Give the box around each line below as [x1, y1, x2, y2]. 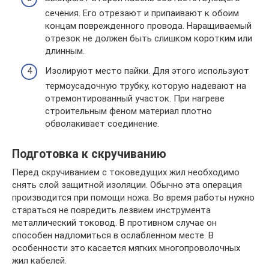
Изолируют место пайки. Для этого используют [45, 65, 249, 76]
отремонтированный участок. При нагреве [45, 93, 225, 104]
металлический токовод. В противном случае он [12, 217, 217, 228]
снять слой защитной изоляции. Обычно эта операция [12, 180, 242, 190]
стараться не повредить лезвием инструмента [12, 205, 211, 216]
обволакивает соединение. [45, 118, 159, 129]
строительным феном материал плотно [45, 106, 212, 116]
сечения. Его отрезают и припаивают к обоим [45, 7, 239, 19]
